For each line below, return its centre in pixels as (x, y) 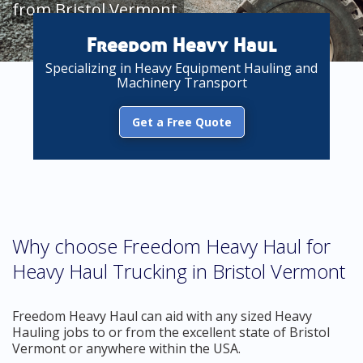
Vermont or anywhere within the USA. (126, 348)
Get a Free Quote (181, 122)
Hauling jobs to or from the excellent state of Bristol (171, 332)
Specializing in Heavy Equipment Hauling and (181, 68)
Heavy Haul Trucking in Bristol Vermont (179, 271)
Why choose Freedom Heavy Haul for (171, 246)
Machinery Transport (181, 83)
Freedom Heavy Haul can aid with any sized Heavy (162, 316)
